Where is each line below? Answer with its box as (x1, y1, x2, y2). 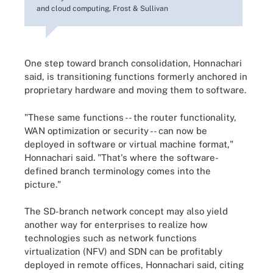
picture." (24, 179, 61, 190)
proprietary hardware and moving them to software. (24, 85, 246, 95)
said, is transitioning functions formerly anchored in (24, 71, 247, 82)
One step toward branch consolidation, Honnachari (24, 58, 242, 68)
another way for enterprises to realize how (24, 219, 208, 230)
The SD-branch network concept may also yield (24, 206, 228, 216)
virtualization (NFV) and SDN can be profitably (24, 246, 222, 257)
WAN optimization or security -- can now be (24, 125, 207, 136)
